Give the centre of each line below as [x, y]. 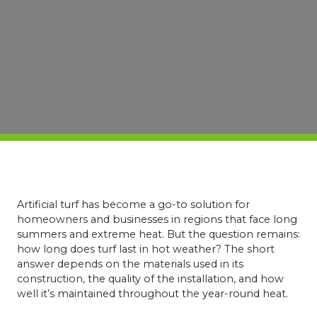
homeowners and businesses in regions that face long [157, 219]
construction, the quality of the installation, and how [150, 278]
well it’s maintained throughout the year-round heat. [152, 293]
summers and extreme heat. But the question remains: [158, 234]
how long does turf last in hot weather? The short [146, 249]
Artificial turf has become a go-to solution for [133, 204]
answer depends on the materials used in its [130, 264]
